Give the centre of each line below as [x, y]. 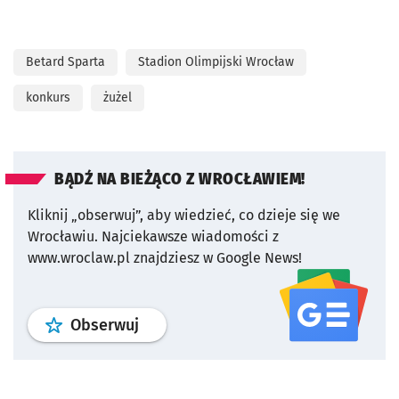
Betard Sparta [65, 61]
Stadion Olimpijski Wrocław [216, 61]
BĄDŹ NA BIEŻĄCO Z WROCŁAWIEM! [180, 179]
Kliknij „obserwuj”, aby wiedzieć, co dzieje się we [184, 215]
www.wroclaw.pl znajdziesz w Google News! [165, 257]
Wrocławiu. [63, 236]
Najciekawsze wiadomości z [190, 236]
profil [158, 324]
